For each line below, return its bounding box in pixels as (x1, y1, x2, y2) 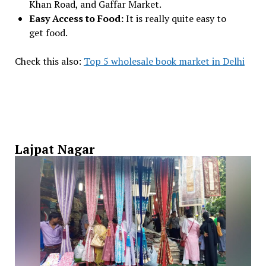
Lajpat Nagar (14, 140, 94, 157)
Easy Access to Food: (28, 11, 123, 25)
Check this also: (14, 54, 84, 68)
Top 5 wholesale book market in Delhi (83, 54, 245, 68)
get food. (28, 26, 69, 39)
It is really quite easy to (123, 11, 226, 25)
